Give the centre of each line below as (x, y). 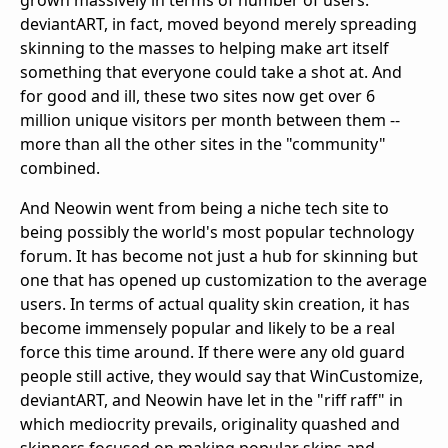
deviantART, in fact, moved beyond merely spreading (218, 24)
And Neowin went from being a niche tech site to (204, 208)
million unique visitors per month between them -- (210, 120)
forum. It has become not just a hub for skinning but (219, 256)
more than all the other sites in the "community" (203, 144)
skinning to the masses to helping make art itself (204, 48)
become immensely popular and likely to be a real (207, 328)
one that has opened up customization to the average (223, 280)
